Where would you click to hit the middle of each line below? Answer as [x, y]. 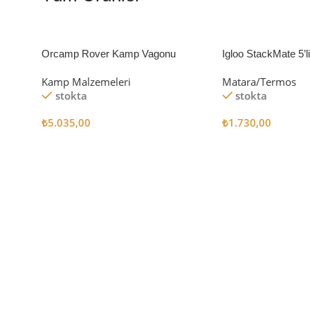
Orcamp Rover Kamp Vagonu [109, 53]
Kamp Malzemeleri [86, 81]
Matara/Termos [259, 81]
